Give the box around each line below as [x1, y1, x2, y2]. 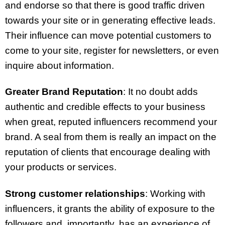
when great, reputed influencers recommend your [5, 117, 217, 128]
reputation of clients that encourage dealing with [5, 147, 210, 158]
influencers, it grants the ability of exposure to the [5, 203, 215, 214]
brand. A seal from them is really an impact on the [5, 132, 216, 143]
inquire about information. [5, 60, 114, 71]
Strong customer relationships [5, 188, 145, 199]
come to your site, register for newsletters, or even [5, 45, 219, 56]
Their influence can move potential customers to [5, 30, 211, 41]
